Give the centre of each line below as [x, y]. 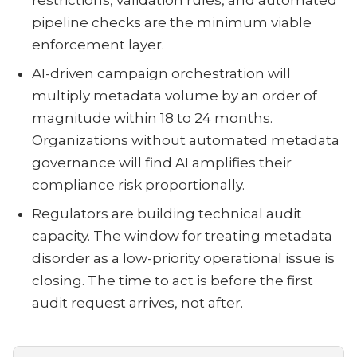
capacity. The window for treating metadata [182, 236]
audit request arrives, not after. [137, 303]
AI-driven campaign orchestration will [161, 73]
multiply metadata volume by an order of [175, 96]
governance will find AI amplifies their [162, 163]
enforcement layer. [98, 45]
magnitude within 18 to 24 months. [152, 118]
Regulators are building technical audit [167, 214]
